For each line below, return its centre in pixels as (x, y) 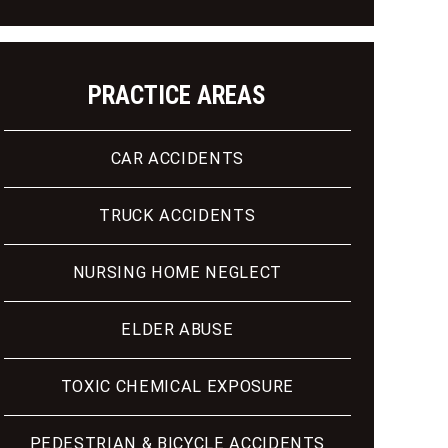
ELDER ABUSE (177, 330)
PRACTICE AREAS (177, 96)
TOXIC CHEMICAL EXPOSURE (177, 387)
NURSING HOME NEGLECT (177, 273)
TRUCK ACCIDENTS (177, 216)
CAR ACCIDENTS (177, 159)
